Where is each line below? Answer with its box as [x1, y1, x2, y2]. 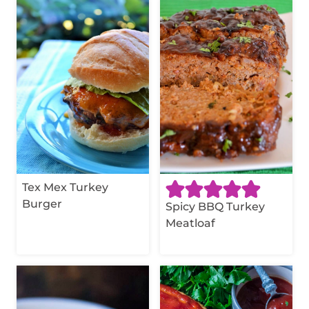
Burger [22, 197, 62, 210]
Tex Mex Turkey [22, 180, 108, 194]
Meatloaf [166, 216, 215, 230]
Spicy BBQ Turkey [166, 199, 265, 213]
